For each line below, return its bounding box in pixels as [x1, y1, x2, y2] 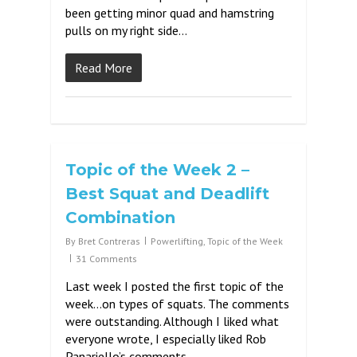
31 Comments [76, 253, 137, 265]
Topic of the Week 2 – [65, 160, 249, 179]
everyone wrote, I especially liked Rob [65, 331, 266, 347]
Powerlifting [151, 235, 203, 247]
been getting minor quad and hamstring [65, 5, 274, 21]
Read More [75, 60, 132, 76]
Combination [65, 208, 175, 227]
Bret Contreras [78, 235, 140, 247]
